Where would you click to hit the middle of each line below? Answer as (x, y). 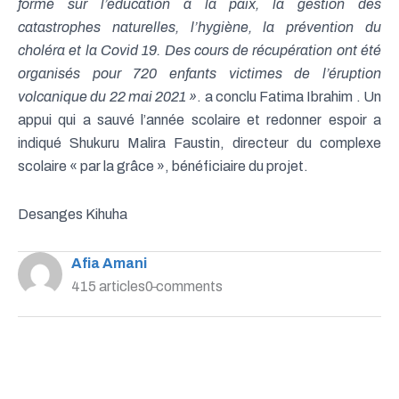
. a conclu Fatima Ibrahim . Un (289, 97)
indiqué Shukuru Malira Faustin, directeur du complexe (199, 143)
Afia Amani (109, 264)
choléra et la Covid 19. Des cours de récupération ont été (199, 51)
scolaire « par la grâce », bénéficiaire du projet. (166, 167)
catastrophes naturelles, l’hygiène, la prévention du (199, 28)
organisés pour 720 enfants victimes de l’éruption (199, 74)
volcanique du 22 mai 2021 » (108, 97)
